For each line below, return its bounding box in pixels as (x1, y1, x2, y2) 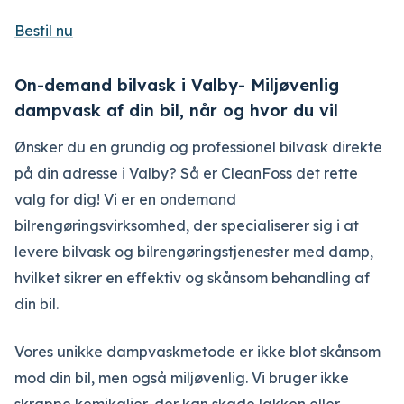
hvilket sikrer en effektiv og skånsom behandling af (14, 269, 370, 287)
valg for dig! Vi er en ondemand (14, 190, 236, 208)
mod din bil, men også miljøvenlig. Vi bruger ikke (14, 369, 349, 387)
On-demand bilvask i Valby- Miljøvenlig (14, 75, 339, 96)
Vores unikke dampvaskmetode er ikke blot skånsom (14, 343, 381, 361)
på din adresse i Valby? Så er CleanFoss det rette (14, 164, 358, 182)
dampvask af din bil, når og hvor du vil (14, 100, 338, 121)
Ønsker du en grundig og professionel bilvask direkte (14, 138, 382, 156)
